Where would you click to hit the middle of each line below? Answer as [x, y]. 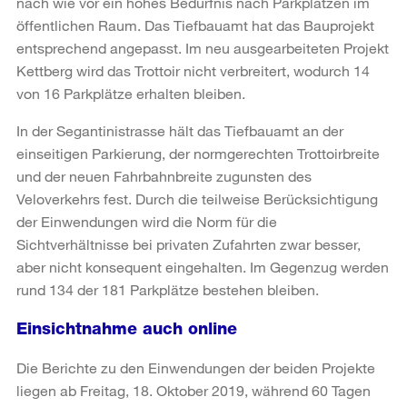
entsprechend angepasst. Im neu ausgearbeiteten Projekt [203, 47]
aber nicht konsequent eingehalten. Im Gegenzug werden [203, 266]
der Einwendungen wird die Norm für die [147, 221]
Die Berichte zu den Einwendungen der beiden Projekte [196, 367]
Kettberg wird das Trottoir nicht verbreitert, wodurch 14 [193, 70]
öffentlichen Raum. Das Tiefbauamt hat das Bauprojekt [195, 25]
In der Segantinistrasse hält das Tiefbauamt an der [180, 130]
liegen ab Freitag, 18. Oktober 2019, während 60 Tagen [194, 390]
